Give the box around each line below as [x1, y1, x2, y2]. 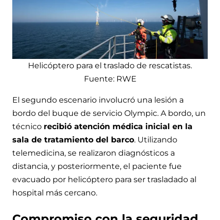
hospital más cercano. [12, 188, 97, 198]
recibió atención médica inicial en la [44, 122, 192, 132]
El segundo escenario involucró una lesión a [12, 95, 184, 105]
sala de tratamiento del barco [12, 135, 134, 145]
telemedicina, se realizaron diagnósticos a [12, 148, 175, 158]
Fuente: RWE [83, 74, 137, 84]
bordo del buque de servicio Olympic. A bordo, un [12, 109, 206, 118]
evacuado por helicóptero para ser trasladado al [12, 175, 196, 185]
